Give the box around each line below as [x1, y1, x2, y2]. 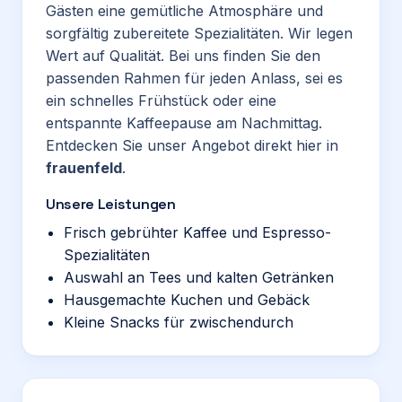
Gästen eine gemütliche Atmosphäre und [46, 2, 323, 20]
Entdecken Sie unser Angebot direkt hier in [46, 136, 338, 154]
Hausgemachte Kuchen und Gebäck [64, 291, 310, 309]
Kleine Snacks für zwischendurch [64, 313, 293, 331]
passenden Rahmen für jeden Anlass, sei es [46, 69, 343, 87]
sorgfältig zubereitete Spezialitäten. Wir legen [46, 24, 353, 42]
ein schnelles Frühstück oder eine [46, 92, 276, 109]
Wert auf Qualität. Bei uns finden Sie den [46, 47, 320, 65]
